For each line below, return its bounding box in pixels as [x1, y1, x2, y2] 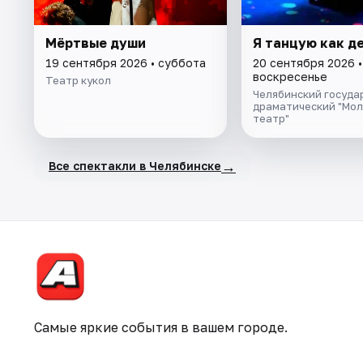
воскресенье [252, 69, 327, 83]
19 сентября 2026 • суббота [45, 55, 206, 70]
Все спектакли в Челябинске [49, 159, 221, 173]
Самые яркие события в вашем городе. [34, 319, 288, 335]
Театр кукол [45, 73, 111, 87]
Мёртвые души [45, 34, 146, 51]
